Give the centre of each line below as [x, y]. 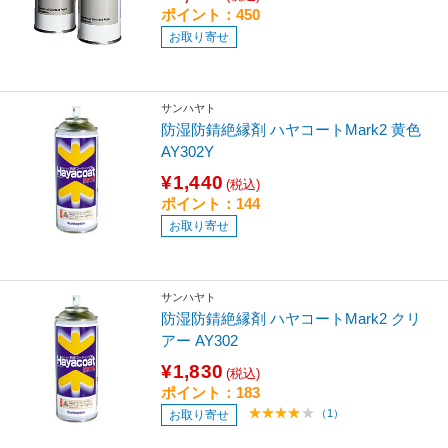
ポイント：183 [211, 392]
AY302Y [188, 151]
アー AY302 [200, 340]
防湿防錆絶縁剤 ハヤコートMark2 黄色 [291, 129]
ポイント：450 [211, 14]
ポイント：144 [211, 203]
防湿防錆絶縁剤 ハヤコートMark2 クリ [291, 318]
